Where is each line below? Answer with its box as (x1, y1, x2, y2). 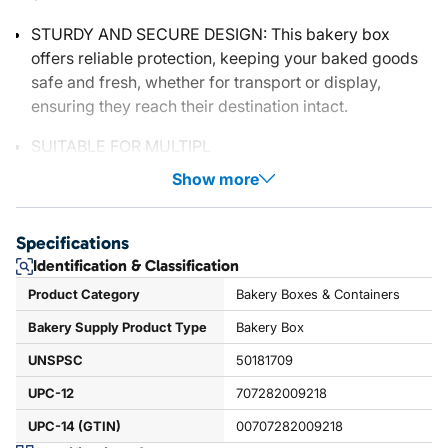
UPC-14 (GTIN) (28, 418, 121, 434)
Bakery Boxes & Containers (235, 286, 400, 302)
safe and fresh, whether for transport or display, (31, 72, 381, 92)
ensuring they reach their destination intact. (31, 96, 348, 116)
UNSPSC (28, 352, 83, 368)
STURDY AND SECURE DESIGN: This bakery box (31, 24, 390, 44)
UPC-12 (28, 385, 74, 401)
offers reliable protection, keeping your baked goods (31, 48, 418, 68)
